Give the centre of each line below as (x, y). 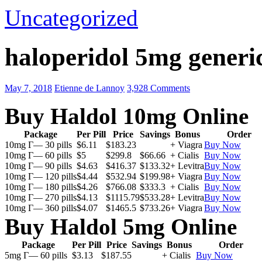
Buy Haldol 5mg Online (121, 226)
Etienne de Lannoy (89, 88)
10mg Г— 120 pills (41, 176)
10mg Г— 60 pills (38, 155)
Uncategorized (71, 18)
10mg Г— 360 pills (41, 208)
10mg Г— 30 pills (38, 144)
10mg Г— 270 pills (41, 197)
